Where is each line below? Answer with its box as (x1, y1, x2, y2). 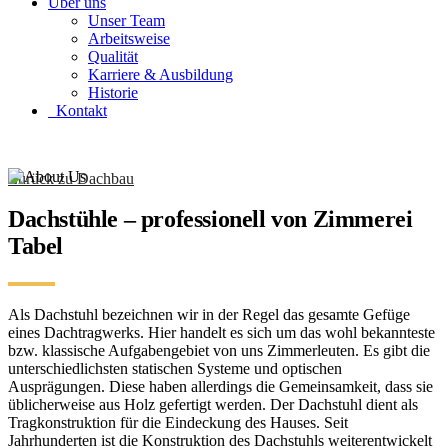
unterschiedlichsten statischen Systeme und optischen (8, 359, 342, 377)
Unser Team (88, 12, 165, 29)
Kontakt (56, 102, 107, 119)
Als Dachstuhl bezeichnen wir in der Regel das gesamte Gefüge (8, 305, 410, 323)
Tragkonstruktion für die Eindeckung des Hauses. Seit (8, 413, 348, 431)
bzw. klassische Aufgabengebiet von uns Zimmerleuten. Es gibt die (8, 341, 430, 359)
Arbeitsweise (88, 30, 170, 47)
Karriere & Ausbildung (88, 66, 233, 83)
